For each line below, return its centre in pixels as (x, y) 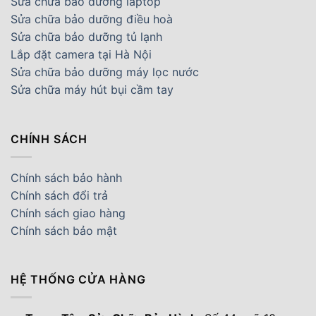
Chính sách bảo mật (64, 230)
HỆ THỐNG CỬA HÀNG (78, 280)
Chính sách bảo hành (66, 177)
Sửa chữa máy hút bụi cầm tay (92, 90)
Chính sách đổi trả (59, 195)
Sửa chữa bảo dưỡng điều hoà (92, 19)
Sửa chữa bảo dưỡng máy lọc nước (105, 72)
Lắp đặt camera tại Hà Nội (81, 55)
